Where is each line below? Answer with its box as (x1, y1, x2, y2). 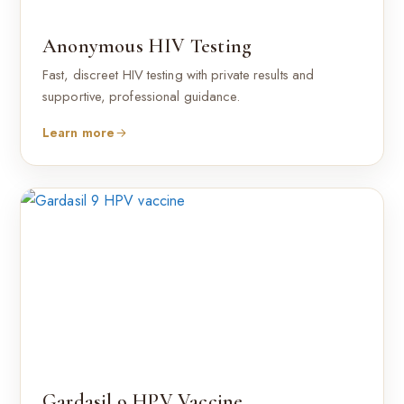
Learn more (42, 123, 115, 142)
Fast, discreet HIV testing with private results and (42, 65, 315, 85)
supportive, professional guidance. (42, 87, 241, 106)
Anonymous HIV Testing (42, 34, 252, 58)
